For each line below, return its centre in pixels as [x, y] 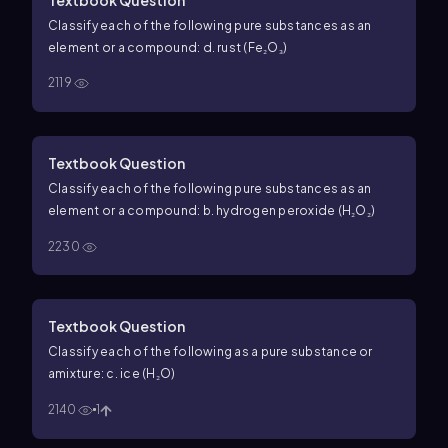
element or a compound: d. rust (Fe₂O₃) [245, 47]
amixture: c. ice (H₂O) [141, 374]
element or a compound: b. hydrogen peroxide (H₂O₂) [288, 211]
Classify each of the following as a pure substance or [210, 352]
